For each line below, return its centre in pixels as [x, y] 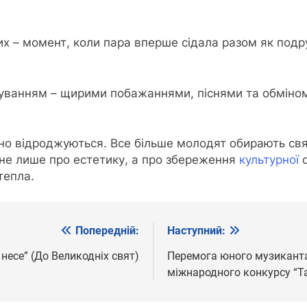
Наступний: [196, 230]
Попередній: [107, 230]
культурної [269, 160]
